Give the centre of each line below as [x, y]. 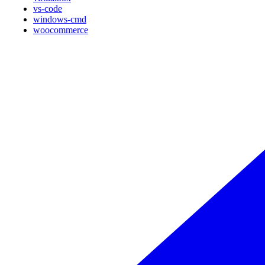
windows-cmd [60, 19]
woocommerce [61, 30]
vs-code [48, 9]
